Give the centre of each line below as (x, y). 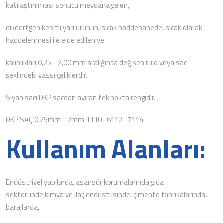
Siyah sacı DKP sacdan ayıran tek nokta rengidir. (81, 97)
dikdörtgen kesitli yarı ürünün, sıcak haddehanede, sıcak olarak (104, 27)
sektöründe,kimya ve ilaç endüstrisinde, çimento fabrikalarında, (106, 194)
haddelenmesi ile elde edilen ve (55, 40)
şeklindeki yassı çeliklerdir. (47, 75)
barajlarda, (23, 207)
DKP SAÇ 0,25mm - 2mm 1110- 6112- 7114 (75, 119)
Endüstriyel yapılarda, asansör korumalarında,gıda (85, 182)
